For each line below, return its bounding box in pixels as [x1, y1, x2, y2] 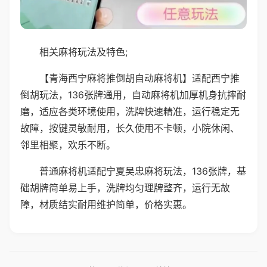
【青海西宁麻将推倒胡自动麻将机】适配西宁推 [39, 72, 240, 84]
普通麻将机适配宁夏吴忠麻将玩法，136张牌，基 [39, 164, 246, 177]
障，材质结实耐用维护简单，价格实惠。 [20, 198, 192, 210]
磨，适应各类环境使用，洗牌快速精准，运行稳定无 [20, 105, 240, 117]
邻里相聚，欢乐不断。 [20, 138, 116, 151]
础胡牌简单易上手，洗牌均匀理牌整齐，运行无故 [20, 181, 230, 194]
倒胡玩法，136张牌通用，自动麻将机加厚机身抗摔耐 [20, 88, 246, 101]
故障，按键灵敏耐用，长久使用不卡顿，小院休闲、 [20, 122, 240, 134]
